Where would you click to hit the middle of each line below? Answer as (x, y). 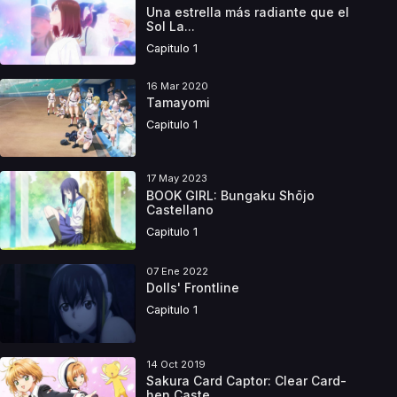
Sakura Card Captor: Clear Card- (246, 381)
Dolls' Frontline (192, 287)
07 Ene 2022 (177, 271)
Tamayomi (178, 103)
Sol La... (170, 26)
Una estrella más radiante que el (247, 12)
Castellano (179, 209)
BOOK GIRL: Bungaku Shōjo (230, 195)
